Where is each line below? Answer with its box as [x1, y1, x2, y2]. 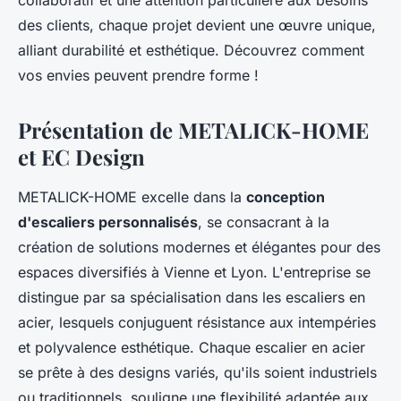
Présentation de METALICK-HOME [18, 115, 369, 145]
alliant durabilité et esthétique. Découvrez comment [18, 41, 364, 60]
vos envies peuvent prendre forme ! [18, 66, 259, 85]
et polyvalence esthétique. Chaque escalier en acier [18, 338, 365, 357]
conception [246, 188, 325, 207]
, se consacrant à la [198, 213, 329, 232]
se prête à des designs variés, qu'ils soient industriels [18, 363, 377, 382]
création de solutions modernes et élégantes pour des [18, 238, 380, 257]
